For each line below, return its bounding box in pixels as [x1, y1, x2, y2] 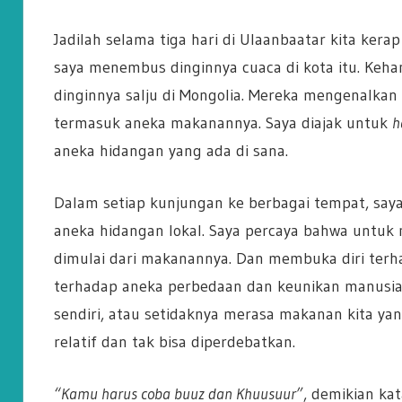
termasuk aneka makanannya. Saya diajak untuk [53, 113, 392, 134]
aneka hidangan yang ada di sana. [53, 141, 288, 162]
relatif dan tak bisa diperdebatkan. [53, 332, 295, 353]
